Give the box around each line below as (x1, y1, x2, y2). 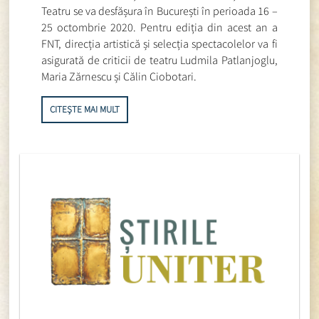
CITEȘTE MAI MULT (50, 103, 120, 115)
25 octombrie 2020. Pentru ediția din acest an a (41, 19, 278, 34)
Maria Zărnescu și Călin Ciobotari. (41, 68, 197, 83)
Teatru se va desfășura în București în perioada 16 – (41, 3, 278, 18)
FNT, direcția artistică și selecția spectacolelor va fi (41, 36, 278, 51)
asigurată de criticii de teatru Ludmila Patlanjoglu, (41, 52, 278, 67)
